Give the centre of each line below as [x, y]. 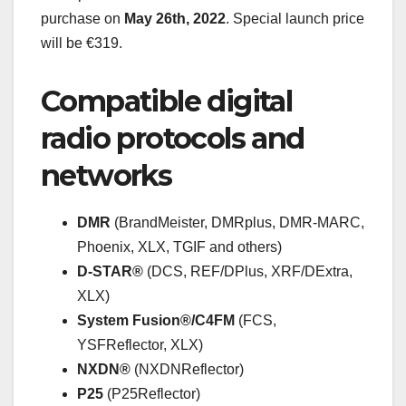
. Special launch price [295, 18]
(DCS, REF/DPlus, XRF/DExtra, [248, 271]
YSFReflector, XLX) [140, 344]
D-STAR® [110, 271]
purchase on [82, 18]
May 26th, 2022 [175, 18]
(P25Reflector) [152, 393]
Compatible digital [167, 101]
